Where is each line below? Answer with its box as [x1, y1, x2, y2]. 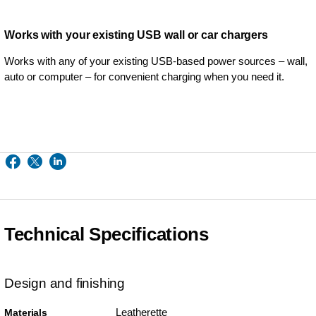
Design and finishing [4, 276, 125, 291]
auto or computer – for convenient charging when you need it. [4, 71, 284, 83]
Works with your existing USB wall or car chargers [4, 29, 269, 41]
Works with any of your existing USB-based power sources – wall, [4, 55, 308, 67]
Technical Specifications [4, 224, 209, 245]
